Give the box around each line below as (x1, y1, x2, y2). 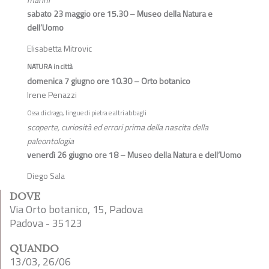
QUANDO (10, 241, 59, 255)
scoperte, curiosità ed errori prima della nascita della (27, 121, 208, 133)
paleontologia (27, 134, 74, 147)
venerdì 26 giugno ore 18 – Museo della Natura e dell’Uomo (27, 148, 241, 161)
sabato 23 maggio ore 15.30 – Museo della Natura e (27, 7, 213, 20)
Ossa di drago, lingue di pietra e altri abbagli (27, 107, 147, 118)
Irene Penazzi (27, 88, 77, 101)
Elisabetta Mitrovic (27, 42, 92, 55)
